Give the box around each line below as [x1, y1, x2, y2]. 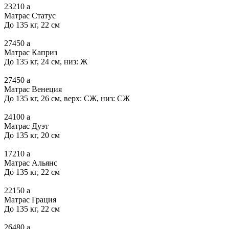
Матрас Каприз [4, 48, 57, 57]
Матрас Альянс [4, 158, 57, 167]
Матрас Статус [4, 11, 56, 20]
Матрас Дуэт [4, 121, 49, 130]
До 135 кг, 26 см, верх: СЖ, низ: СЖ [4, 94, 130, 103]
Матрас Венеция [4, 84, 62, 94]
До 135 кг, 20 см [4, 130, 60, 140]
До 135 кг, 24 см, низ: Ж [4, 57, 87, 66]
